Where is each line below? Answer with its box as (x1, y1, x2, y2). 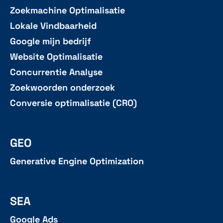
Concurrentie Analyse (10, 67, 103, 78)
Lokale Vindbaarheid (10, 20, 97, 32)
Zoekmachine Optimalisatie (10, 5, 125, 16)
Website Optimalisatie (10, 51, 103, 63)
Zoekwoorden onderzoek (10, 82, 115, 94)
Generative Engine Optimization (10, 156, 144, 167)
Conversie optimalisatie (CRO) (10, 98, 137, 109)
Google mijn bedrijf (10, 36, 91, 47)
